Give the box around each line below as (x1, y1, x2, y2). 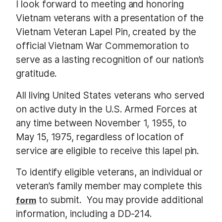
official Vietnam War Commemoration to (16, 40, 189, 52)
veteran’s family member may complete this (16, 180, 202, 192)
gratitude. (16, 68, 57, 80)
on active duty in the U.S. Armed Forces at (16, 103, 197, 115)
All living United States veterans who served (16, 89, 205, 101)
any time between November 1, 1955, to (16, 117, 187, 129)
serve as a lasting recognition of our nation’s (16, 54, 205, 66)
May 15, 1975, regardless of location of (16, 131, 184, 143)
